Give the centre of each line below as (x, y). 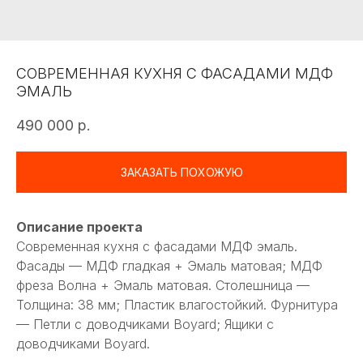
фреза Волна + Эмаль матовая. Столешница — (163, 286)
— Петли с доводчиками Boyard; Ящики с (145, 325)
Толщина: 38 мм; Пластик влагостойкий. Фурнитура (177, 305)
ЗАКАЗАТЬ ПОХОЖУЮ (181, 173)
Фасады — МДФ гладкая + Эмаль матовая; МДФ (169, 266)
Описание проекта (79, 227)
